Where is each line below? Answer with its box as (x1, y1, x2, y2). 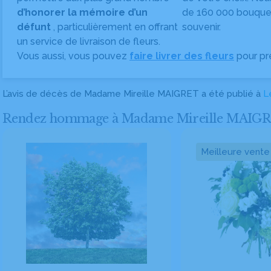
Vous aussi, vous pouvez (17, 50, 129, 62)
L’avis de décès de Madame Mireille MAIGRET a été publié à (2, 88, 263, 99)
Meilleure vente (200, 146, 270, 157)
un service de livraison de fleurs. (17, 36, 160, 47)
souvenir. (182, 21, 221, 33)
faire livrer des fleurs (129, 50, 234, 62)
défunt (17, 21, 53, 33)
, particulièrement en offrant (53, 21, 178, 33)
